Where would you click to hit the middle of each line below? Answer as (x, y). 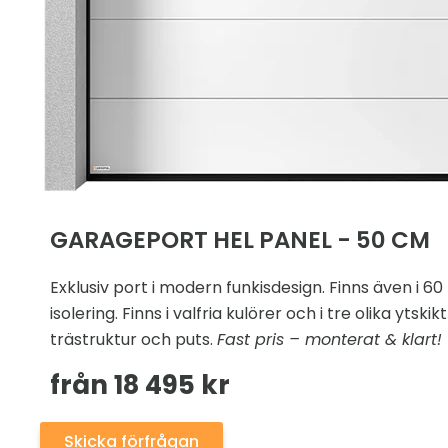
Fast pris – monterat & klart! (329, 340)
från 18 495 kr (140, 385)
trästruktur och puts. (133, 340)
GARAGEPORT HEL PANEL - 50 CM (240, 240)
